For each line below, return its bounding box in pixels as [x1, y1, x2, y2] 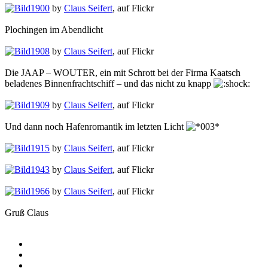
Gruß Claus [5, 208, 48, 218]
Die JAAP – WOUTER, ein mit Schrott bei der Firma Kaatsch [5, 68, 240, 78]
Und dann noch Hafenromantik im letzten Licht [5, 121, 186, 132]
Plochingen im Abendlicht [5, 25, 103, 35]
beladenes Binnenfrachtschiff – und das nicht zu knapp [5, 78, 214, 89]
